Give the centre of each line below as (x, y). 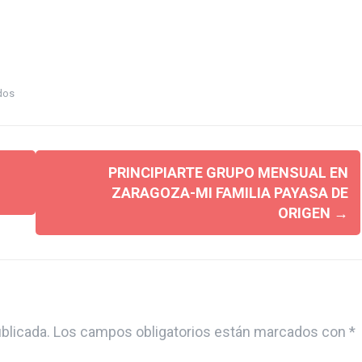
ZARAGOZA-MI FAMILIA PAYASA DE (229, 192)
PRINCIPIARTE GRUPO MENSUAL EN (228, 172)
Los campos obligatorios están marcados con (201, 331)
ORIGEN (305, 213)
